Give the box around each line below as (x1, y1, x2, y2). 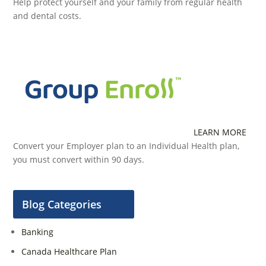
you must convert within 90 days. (13, 153, 145, 165)
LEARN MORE (194, 126, 247, 138)
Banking (21, 226, 54, 237)
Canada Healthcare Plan (21, 245, 118, 257)
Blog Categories (22, 197, 102, 211)
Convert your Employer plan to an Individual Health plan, (13, 140, 240, 151)
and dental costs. (13, 9, 82, 21)
